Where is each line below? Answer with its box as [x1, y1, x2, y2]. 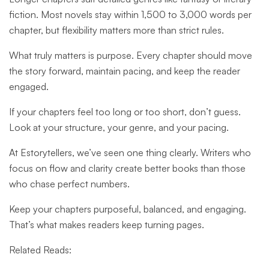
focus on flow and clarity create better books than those [9, 162, 246, 175]
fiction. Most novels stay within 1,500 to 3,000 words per [9, 8, 252, 21]
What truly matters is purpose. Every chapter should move [9, 49, 252, 62]
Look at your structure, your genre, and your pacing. [9, 121, 229, 134]
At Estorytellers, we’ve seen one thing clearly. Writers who [9, 147, 251, 159]
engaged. [9, 80, 49, 93]
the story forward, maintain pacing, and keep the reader [9, 65, 240, 77]
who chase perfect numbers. [9, 178, 130, 190]
